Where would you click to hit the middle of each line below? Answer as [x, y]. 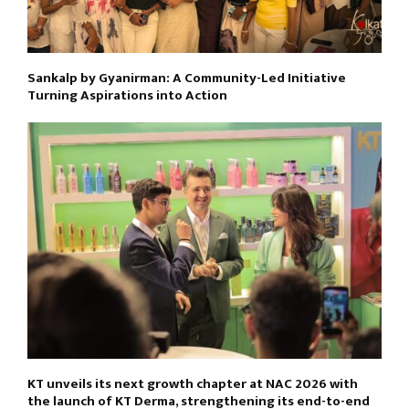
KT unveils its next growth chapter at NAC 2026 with [193, 383]
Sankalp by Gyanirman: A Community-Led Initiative [187, 78]
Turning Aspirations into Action [127, 95]
